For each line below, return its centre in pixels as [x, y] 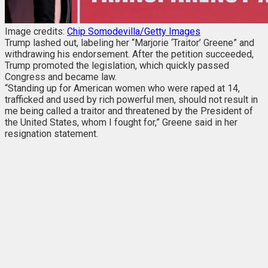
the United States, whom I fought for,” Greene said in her [121, 123]
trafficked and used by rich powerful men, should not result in [131, 100]
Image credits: [36, 32]
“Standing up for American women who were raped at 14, [122, 89]
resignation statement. [51, 134]
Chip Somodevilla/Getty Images [134, 32]
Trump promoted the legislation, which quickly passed [117, 66]
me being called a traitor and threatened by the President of [129, 111]
